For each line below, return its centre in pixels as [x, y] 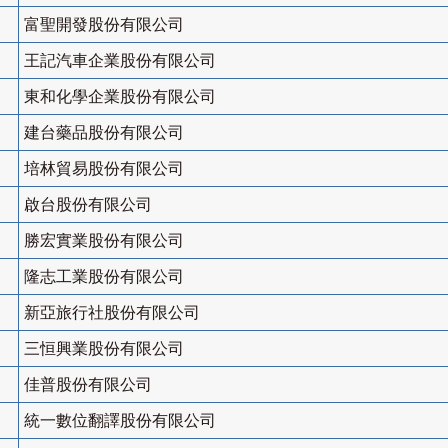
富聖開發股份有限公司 [104, 25]
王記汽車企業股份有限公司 [120, 61]
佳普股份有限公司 [88, 385]
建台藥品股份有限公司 [104, 133]
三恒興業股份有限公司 [104, 349]
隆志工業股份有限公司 [104, 277]
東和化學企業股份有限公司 [120, 97]
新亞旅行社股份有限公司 [112, 313]
